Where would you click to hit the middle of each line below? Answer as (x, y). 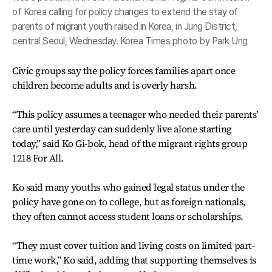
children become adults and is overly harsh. (105, 85)
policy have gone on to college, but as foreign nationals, (129, 202)
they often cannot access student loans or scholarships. (128, 216)
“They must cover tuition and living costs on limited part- (134, 245)
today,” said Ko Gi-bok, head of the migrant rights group (130, 143)
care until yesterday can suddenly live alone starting (122, 129)
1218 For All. (38, 158)
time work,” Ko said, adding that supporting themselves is (134, 260)
